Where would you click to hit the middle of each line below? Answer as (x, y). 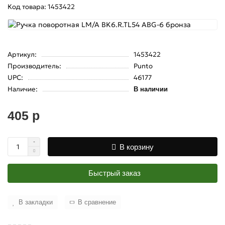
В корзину (137, 147)
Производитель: (34, 66)
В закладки (36, 202)
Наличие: (23, 89)
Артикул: (22, 54)
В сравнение (97, 202)
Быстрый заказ (114, 173)
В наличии (150, 89)
